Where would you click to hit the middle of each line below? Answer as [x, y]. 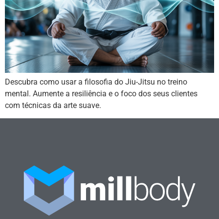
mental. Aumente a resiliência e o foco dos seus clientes [101, 93]
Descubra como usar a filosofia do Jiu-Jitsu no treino [96, 82]
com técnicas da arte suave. [53, 105]
